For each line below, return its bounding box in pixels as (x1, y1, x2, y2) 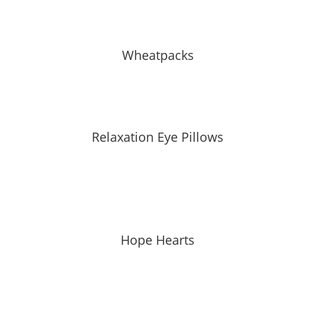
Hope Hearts (121, 231, 195, 248)
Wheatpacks (121, 47, 194, 63)
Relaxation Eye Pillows (92, 128, 224, 145)
